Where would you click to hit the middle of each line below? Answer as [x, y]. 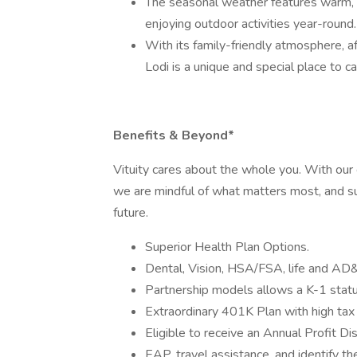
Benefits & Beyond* [174, 135]
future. [131, 213]
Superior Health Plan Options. [227, 247]
